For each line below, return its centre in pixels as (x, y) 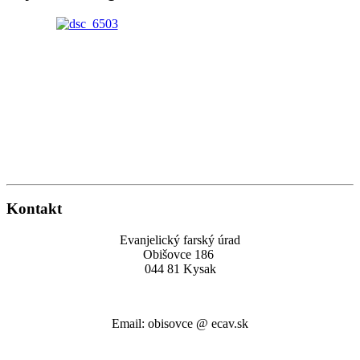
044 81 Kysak (180, 269)
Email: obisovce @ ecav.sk (180, 324)
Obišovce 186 (180, 255)
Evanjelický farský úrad (180, 240)
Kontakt (34, 209)
